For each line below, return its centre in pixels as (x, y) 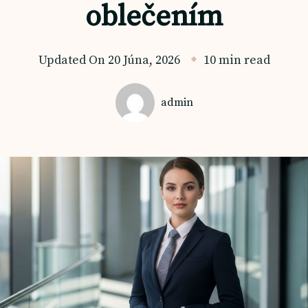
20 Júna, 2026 (144, 60)
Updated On (73, 60)
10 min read (236, 60)
